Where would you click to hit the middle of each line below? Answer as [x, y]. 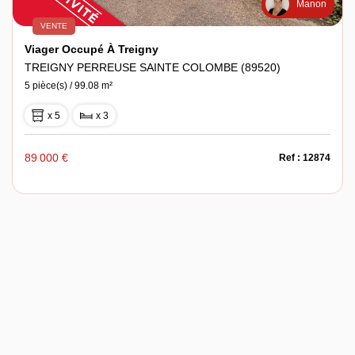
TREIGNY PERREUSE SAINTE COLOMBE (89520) [153, 67]
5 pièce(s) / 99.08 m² [69, 86]
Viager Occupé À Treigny [92, 49]
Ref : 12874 [304, 158]
